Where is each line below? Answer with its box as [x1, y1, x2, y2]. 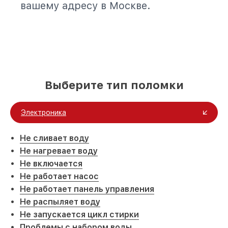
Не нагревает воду [20, 146, 98, 156]
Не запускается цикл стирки [20, 210, 139, 219]
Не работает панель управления [20, 184, 154, 194]
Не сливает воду [20, 133, 89, 143]
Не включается [20, 159, 82, 168]
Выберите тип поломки [44, 78, 184, 92]
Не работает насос [20, 172, 99, 181]
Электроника [21, 108, 66, 117]
